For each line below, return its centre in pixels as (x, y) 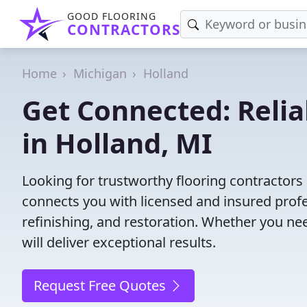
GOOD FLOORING (112, 16)
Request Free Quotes (101, 285)
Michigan (100, 73)
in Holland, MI (117, 143)
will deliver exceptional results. (119, 242)
